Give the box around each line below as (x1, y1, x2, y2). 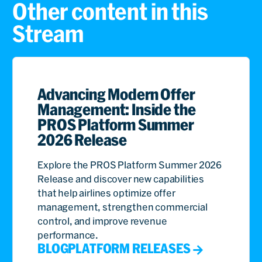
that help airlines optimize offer (37, 188, 175, 199)
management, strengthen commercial (37, 202, 208, 213)
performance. (37, 230, 99, 241)
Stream (12, 21, 84, 47)
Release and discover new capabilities (37, 174, 205, 185)
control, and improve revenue (37, 216, 167, 227)
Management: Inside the (37, 101, 196, 119)
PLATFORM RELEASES (68, 241, 191, 256)
